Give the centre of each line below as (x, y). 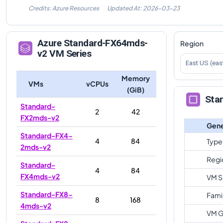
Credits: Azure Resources (64, 8)
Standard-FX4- (47, 135)
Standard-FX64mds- (106, 43)
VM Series (69, 53)
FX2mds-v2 (40, 117)
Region (192, 43)
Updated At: (125, 8)
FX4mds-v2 (40, 176)
